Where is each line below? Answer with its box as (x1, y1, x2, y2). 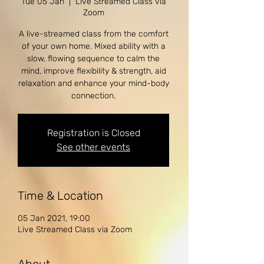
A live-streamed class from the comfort (18, 29, 169, 39)
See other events (57, 141, 130, 153)
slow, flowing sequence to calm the (27, 54, 160, 64)
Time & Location (18, 189, 103, 203)
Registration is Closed (47, 127, 140, 138)
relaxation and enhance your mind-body (18, 78, 169, 88)
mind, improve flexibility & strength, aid (21, 66, 166, 76)
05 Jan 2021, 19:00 (18, 213, 90, 223)
